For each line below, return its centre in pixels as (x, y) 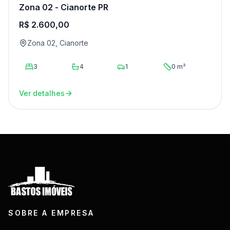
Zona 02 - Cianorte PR (64, 7)
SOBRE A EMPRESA (51, 213)
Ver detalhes (42, 93)
